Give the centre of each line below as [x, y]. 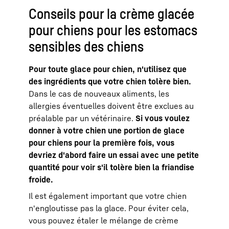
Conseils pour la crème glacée [111, 13]
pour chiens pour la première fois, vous [101, 142]
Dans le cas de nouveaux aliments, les [99, 93]
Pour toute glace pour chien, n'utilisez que [108, 69]
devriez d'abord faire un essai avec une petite [114, 155]
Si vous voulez [163, 118]
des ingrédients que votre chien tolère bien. [110, 81]
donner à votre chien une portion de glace [107, 130]
